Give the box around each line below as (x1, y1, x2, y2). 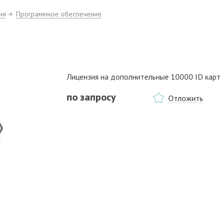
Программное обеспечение (16, 9, 102, 18)
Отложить (168, 93, 203, 103)
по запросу (67, 91, 116, 104)
